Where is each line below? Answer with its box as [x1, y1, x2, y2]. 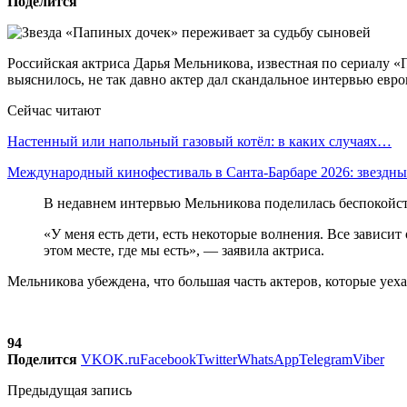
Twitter [196, 351, 237, 367]
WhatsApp [237, 351, 299, 367]
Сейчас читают [7, 102, 101, 118]
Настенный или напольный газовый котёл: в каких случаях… [7, 133, 392, 149]
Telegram [299, 351, 352, 367]
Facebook [140, 351, 196, 367]
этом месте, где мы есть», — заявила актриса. [44, 242, 324, 258]
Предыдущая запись [7, 382, 132, 398]
